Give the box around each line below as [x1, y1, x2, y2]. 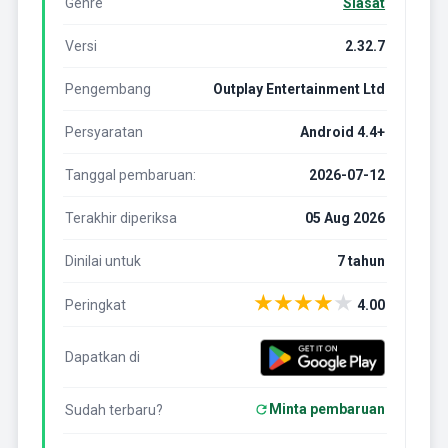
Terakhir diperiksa [64, 210, 177, 227]
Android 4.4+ [300, 124, 386, 141]
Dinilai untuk [64, 253, 141, 270]
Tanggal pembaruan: [64, 167, 196, 184]
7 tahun [337, 253, 386, 270]
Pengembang [64, 81, 151, 98]
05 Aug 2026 [305, 210, 386, 227]
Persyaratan [64, 124, 143, 141]
